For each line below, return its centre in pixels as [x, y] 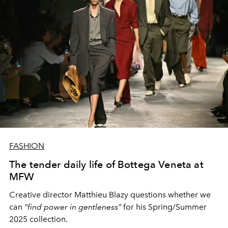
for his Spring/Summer [164, 207]
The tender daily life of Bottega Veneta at [106, 164]
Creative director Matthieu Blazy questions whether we [110, 194]
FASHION [27, 146]
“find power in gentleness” [73, 207]
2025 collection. [38, 219]
